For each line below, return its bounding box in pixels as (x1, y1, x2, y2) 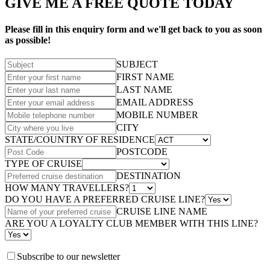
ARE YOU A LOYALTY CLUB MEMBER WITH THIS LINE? (5, 218, 258, 229)
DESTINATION (116, 171, 181, 181)
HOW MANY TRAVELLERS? (5, 183, 129, 193)
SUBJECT (116, 59, 158, 70)
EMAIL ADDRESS (116, 97, 193, 108)
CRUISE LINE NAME (116, 206, 207, 217)
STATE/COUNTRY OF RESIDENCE (5, 134, 155, 145)
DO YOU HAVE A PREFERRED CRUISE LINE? (5, 194, 205, 205)
